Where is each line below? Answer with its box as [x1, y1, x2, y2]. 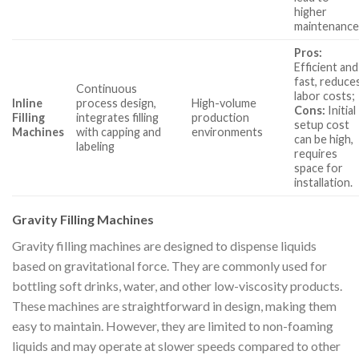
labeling [76, 139, 115, 153]
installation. [294, 175, 353, 189]
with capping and [76, 124, 162, 139]
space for [294, 160, 344, 175]
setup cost [294, 117, 350, 131]
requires [294, 146, 338, 160]
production [192, 110, 250, 124]
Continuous [76, 81, 138, 95]
